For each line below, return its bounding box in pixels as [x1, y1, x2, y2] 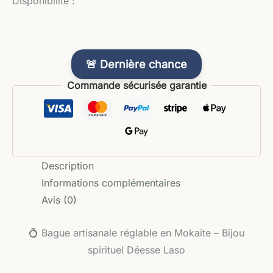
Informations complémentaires [41, 177, 180, 189]
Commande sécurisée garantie [66, 79, 207, 91]
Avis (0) [41, 194, 77, 206]
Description [41, 160, 94, 172]
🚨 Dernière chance [86, 58, 187, 71]
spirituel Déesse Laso [88, 243, 185, 256]
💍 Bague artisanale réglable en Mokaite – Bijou [29, 226, 244, 239]
